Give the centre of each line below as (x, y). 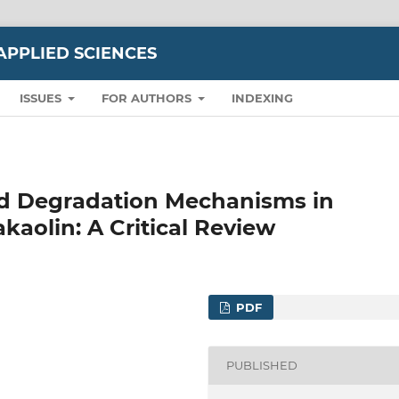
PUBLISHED (262, 366)
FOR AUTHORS (148, 98)
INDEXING (262, 98)
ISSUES (42, 98)
